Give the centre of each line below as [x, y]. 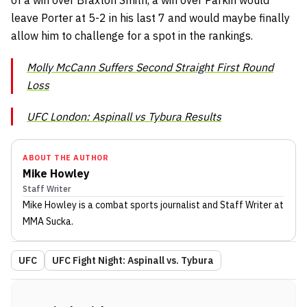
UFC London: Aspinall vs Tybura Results [124, 117]
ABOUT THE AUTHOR [65, 158]
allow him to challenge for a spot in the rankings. [133, 36]
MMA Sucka [47, 222]
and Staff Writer [236, 205]
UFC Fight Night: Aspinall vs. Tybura [133, 261]
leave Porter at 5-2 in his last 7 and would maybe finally [150, 18]
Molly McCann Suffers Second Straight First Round [150, 67]
